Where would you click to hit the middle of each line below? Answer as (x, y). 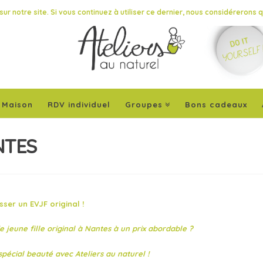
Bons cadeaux (216, 105)
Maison (17, 105)
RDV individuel (79, 105)
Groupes (144, 105)
